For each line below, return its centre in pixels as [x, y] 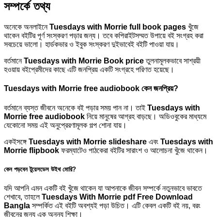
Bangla [17, 206]
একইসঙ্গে [16, 141]
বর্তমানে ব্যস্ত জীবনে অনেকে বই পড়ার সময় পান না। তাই [76, 108]
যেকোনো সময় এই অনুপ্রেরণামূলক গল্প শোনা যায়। [65, 125]
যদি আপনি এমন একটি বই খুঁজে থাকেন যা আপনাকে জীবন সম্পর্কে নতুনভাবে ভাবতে [103, 188]
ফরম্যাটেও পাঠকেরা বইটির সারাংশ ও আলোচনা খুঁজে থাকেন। [133, 150]
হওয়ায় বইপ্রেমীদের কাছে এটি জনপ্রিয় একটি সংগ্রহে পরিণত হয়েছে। [89, 70]
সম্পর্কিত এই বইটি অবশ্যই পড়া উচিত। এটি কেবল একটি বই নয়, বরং [115, 206]
